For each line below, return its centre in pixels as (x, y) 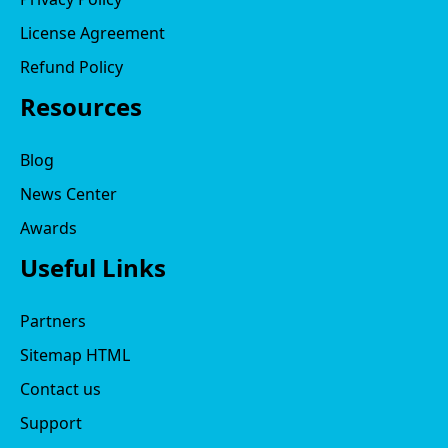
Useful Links (93, 267)
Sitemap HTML (75, 354)
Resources (81, 106)
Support (51, 422)
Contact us (60, 388)
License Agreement (92, 32)
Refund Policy (71, 66)
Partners (53, 320)
